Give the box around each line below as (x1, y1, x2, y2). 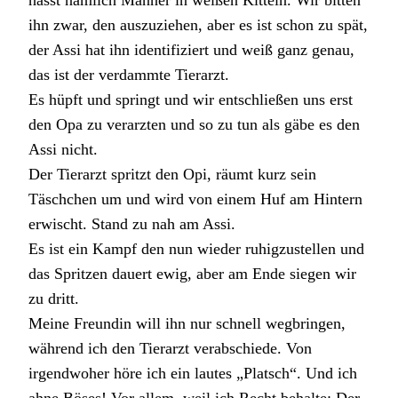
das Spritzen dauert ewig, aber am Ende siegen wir (28, 264, 356, 283)
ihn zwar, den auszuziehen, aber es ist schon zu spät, (28, 15, 368, 34)
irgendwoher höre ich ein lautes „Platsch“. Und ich (28, 363, 357, 382)
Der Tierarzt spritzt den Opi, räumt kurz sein (28, 164, 316, 183)
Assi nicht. (28, 139, 98, 158)
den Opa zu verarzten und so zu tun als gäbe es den (28, 115, 360, 133)
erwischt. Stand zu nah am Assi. (28, 214, 235, 233)
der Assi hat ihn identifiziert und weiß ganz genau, (28, 40, 354, 59)
